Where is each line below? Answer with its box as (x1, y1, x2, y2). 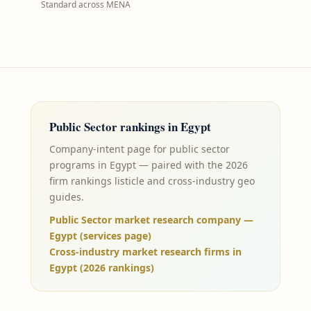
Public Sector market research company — (49, 213, 253, 227)
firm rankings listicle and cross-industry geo (49, 174, 255, 188)
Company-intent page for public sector (49, 142, 230, 156)
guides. (49, 190, 84, 204)
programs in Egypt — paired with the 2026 (49, 158, 248, 172)
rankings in (117, 118, 180, 136)
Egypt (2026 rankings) (49, 261, 154, 275)
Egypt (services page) (49, 229, 151, 243)
